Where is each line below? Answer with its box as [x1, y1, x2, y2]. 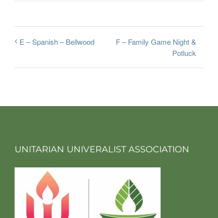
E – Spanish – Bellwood [19, 36, 94, 47]
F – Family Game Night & [116, 36, 196, 47]
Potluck [172, 48, 196, 58]
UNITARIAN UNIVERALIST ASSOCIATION [15, 144, 189, 155]
